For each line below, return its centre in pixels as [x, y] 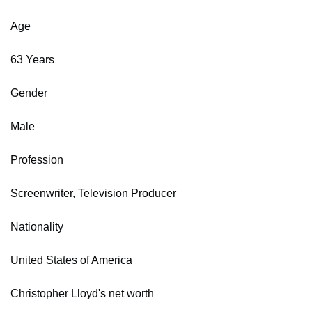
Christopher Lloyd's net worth [82, 293]
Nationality [37, 226]
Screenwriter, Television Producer [93, 193]
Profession [37, 159]
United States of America [71, 260]
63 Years [32, 59]
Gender [29, 93]
